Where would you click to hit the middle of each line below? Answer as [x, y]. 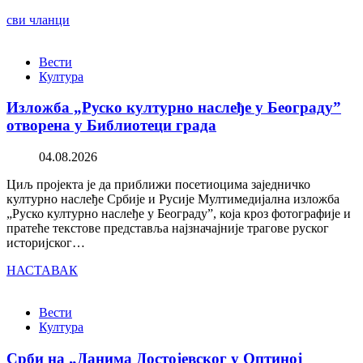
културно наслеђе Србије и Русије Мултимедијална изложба [173, 199]
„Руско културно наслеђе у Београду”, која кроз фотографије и [179, 214]
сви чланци [38, 19]
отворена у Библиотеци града [111, 126]
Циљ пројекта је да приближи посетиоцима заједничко [158, 185]
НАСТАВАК [42, 271]
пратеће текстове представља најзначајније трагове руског [168, 228]
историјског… [46, 243]
